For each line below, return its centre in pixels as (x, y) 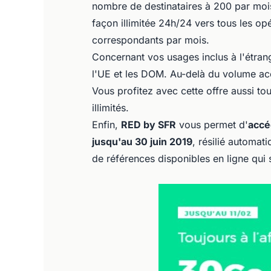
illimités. (110, 108)
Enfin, (106, 125)
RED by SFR (149, 125)
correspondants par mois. (151, 40)
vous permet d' (212, 125)
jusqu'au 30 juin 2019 (142, 142)
